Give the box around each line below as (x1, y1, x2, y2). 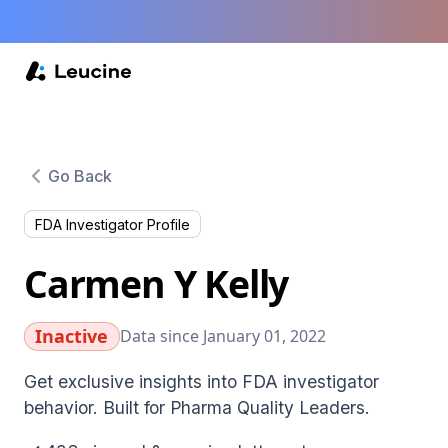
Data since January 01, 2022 (119, 325, 326, 348)
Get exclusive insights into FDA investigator (24, 370, 379, 392)
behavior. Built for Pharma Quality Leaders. (24, 396, 370, 418)
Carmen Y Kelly (24, 257, 289, 309)
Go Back (48, 165, 112, 186)
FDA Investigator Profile (35, 215, 190, 233)
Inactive (35, 323, 109, 348)
